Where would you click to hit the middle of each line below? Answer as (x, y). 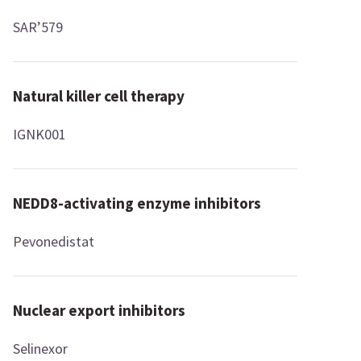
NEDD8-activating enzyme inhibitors (137, 203)
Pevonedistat (54, 241)
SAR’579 (38, 27)
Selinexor (41, 349)
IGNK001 (40, 134)
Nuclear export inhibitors (100, 310)
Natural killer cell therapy (99, 96)
